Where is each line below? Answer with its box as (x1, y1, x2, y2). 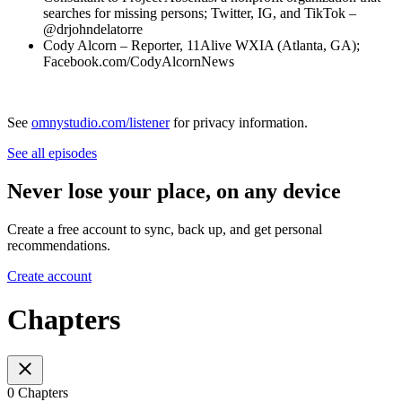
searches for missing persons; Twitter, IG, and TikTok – (43, 4, 356, 21)
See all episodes (7, 144, 97, 161)
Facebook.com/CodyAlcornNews (43, 53, 234, 69)
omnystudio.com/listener (31, 114, 170, 130)
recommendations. (7, 237, 110, 253)
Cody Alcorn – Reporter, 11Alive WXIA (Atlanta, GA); (43, 37, 360, 53)
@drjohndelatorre (43, 21, 143, 37)
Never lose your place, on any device (7, 179, 341, 203)
